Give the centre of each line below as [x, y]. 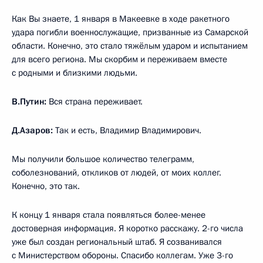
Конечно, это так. [46, 186]
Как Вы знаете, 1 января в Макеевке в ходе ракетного [121, 18]
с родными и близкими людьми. [75, 73]
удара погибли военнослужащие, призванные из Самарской [130, 32]
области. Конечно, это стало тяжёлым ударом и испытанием [130, 45]
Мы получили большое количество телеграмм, [103, 159]
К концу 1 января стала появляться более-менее [109, 215]
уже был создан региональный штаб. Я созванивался [117, 242]
